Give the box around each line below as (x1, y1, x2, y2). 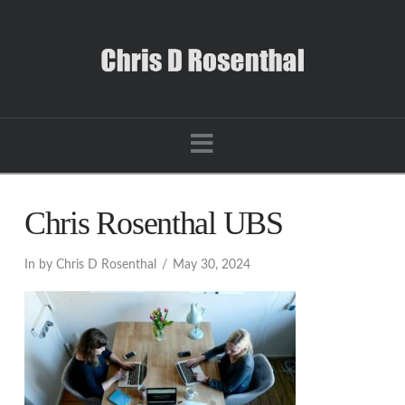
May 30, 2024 (173, 258, 250, 271)
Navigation (212, 128, 325, 157)
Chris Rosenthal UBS (24, 205, 283, 242)
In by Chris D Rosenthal (24, 258, 156, 271)
